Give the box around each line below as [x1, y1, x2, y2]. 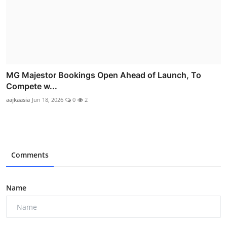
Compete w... [6, 81, 57, 92]
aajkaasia [6, 96, 30, 104]
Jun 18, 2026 [32, 96, 63, 104]
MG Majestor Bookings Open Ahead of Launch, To [6, 70, 201, 81]
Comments [11, 150, 49, 160]
